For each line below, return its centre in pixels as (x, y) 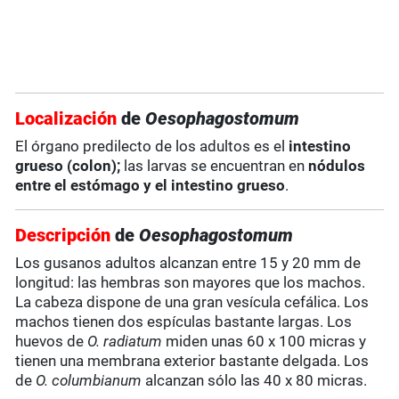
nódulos (335, 166)
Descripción (63, 236)
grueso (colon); (70, 166)
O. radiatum (127, 342)
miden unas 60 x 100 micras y (266, 342)
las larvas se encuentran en (215, 166)
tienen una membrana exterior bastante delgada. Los (192, 361)
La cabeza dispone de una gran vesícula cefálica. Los (192, 302)
